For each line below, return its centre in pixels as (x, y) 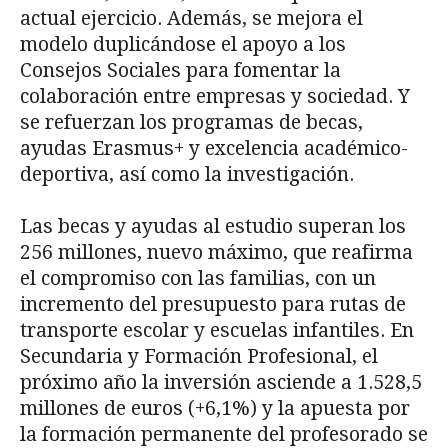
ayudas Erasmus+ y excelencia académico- (214, 148)
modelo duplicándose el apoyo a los (183, 44)
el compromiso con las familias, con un (198, 278)
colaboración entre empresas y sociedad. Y (215, 96)
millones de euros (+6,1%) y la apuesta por (215, 408)
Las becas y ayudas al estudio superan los (213, 226)
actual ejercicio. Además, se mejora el (191, 18)
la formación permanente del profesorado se (224, 434)
